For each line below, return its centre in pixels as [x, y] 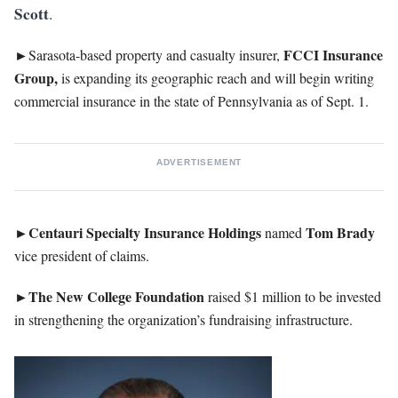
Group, [36, 77]
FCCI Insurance [333, 54]
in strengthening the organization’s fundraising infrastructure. [183, 319]
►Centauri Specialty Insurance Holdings [138, 232]
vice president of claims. [82, 255]
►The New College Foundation [109, 296]
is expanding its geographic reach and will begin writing [216, 77]
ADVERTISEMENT [199, 162]
